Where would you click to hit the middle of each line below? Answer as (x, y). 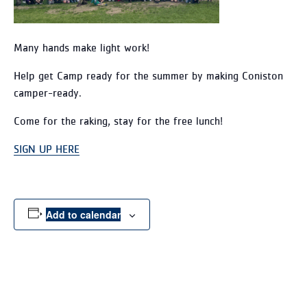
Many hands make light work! (82, 47)
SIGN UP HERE (47, 149)
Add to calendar (83, 214)
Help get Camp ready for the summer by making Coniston (148, 75)
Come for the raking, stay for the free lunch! (118, 121)
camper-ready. (48, 93)
